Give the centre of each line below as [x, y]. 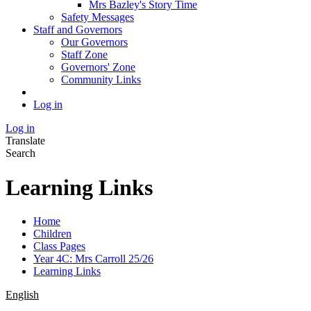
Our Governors [94, 42]
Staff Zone [84, 55]
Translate [25, 141]
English [22, 295]
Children [52, 234]
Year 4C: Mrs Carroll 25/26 [93, 259]
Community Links [101, 80]
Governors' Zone [98, 67]
